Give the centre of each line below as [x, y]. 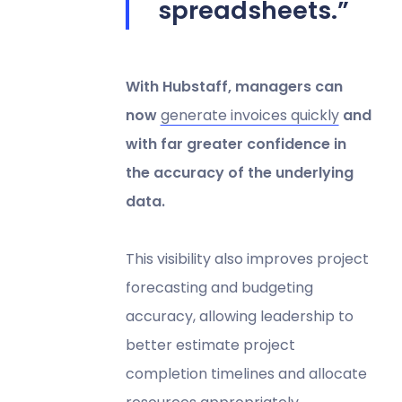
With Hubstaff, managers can [234, 86]
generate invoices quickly [249, 115]
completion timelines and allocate [246, 373]
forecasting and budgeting [219, 287]
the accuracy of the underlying [239, 172]
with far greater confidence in [236, 144]
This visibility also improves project [247, 258]
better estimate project [210, 345]
